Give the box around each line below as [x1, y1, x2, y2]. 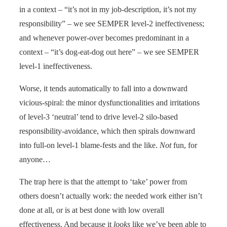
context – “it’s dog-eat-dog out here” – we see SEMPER [19, 47, 199, 56]
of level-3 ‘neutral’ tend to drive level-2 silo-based [19, 112, 178, 121]
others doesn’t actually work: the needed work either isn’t [19, 191, 202, 200]
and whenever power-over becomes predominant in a [19, 33, 189, 42]
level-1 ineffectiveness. [19, 61, 92, 70]
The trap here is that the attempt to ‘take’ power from [19, 177, 187, 186]
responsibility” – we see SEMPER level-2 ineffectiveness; [19, 19, 204, 28]
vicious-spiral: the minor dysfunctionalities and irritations [19, 98, 200, 107]
